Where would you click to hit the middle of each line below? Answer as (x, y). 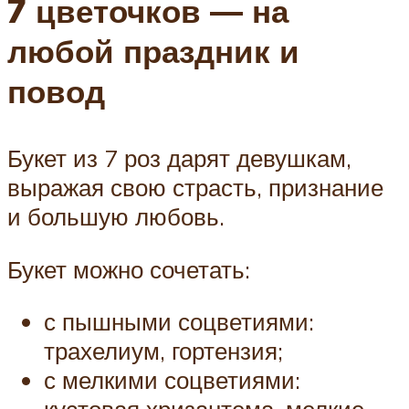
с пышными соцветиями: (179, 322)
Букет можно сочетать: (129, 269)
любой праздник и (153, 51)
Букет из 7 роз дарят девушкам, (179, 158)
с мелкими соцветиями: (172, 380)
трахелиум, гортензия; (163, 351)
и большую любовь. (116, 217)
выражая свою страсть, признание (195, 188)
